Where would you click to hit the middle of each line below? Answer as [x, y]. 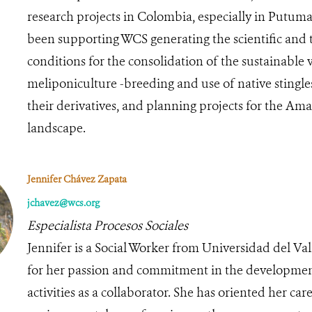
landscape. [56, 128]
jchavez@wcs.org [63, 203]
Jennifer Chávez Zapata [77, 179]
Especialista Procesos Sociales [107, 225]
